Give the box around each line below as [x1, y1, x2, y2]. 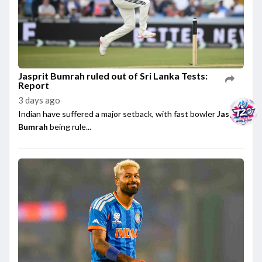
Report [18, 79, 49, 91]
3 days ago [18, 94, 60, 105]
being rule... [48, 121, 91, 132]
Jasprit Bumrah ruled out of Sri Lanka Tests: [18, 70, 208, 81]
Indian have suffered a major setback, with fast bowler [18, 108, 217, 119]
